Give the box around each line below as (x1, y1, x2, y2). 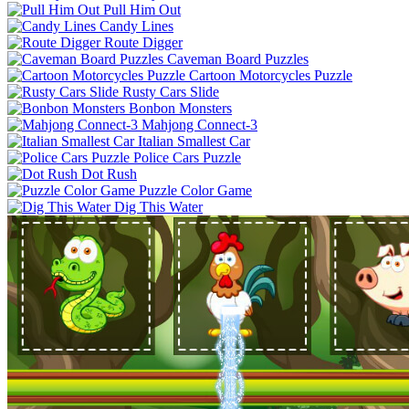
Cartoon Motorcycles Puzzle (189, 67, 352, 83)
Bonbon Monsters (129, 100, 232, 116)
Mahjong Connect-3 (142, 116, 257, 132)
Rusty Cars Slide (122, 83, 219, 100)
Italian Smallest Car (138, 132, 250, 149)
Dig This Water (114, 198, 203, 215)
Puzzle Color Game (139, 182, 252, 198)
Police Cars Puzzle (133, 149, 241, 165)
